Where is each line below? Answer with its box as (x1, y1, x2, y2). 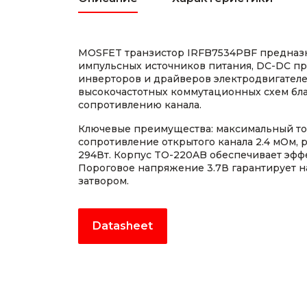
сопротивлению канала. (78, 99, 201, 111)
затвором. (78, 175, 129, 187)
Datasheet (93, 219, 153, 232)
